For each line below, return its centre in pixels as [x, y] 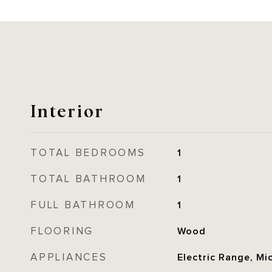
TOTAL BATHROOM [88, 179]
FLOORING [62, 231]
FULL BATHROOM [83, 205]
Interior [67, 110]
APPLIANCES [69, 257]
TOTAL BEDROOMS [88, 153]
